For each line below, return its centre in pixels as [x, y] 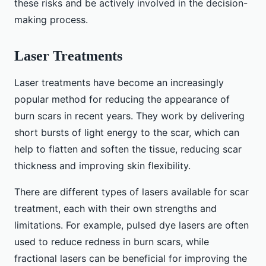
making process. [51, 20]
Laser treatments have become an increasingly [119, 83]
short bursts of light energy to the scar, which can [127, 133]
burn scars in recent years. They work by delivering [129, 116]
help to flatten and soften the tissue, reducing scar [128, 149]
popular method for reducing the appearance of [122, 99]
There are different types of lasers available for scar [132, 192]
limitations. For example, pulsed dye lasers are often [132, 225]
